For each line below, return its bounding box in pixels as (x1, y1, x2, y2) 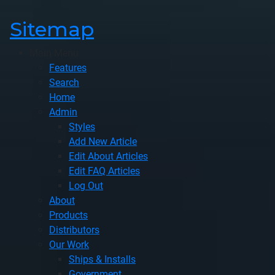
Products (49, 209, 88, 221)
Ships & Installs (69, 254, 136, 265)
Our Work (49, 239, 89, 250)
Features (49, 62, 87, 74)
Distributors (49, 224, 99, 236)
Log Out (69, 180, 103, 192)
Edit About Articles (69, 150, 148, 162)
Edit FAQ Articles (69, 165, 140, 177)
